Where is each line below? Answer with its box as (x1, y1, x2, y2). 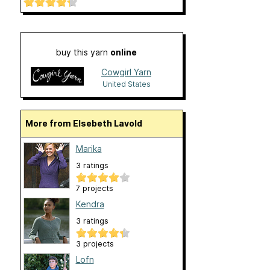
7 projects (75, 184, 113, 193)
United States (102, 80, 151, 89)
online (110, 47, 137, 58)
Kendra (75, 199, 104, 210)
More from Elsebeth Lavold (33, 118, 142, 129)
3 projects (75, 239, 114, 249)
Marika (75, 143, 102, 154)
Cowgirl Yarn (101, 67, 151, 78)
